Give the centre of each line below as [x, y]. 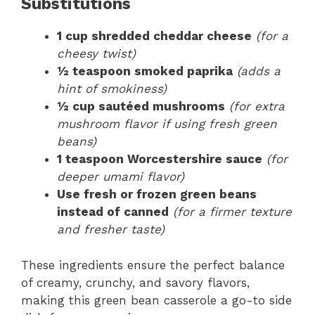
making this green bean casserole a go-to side [156, 300]
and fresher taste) [111, 229]
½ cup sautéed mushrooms [141, 106]
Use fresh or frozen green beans [157, 194]
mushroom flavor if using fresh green [167, 124]
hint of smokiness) [112, 89]
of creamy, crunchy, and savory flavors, [135, 282]
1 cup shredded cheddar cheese [154, 36]
